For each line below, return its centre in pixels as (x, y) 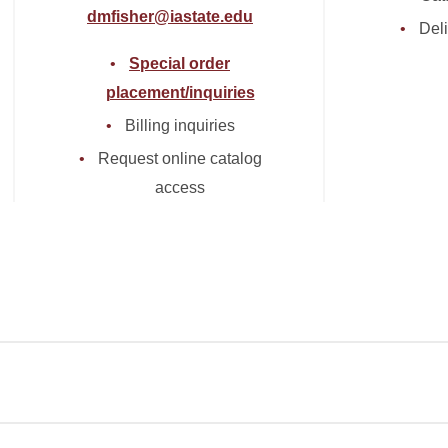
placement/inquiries (180, 92)
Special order (179, 63)
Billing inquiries (179, 125)
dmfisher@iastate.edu (170, 16)
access (180, 187)
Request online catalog (179, 158)
